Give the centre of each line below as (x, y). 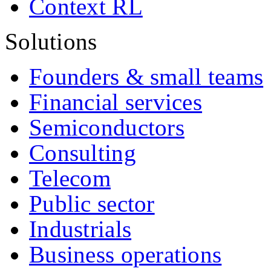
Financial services (116, 102)
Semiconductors (107, 127)
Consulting (83, 153)
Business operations (126, 254)
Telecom (70, 178)
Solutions (51, 41)
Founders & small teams (146, 77)
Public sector (92, 204)
